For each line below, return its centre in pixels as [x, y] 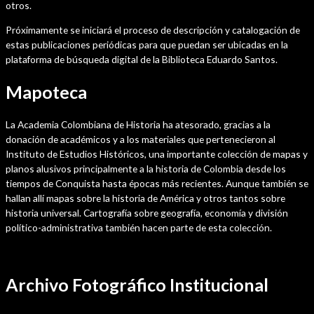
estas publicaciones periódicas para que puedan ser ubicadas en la [147, 44]
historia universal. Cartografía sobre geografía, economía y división [147, 213]
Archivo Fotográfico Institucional [137, 284]
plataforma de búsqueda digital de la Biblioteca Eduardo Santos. [142, 59]
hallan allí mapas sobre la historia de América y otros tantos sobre [145, 198]
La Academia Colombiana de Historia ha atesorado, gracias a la [138, 125]
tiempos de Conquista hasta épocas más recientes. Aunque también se [157, 184]
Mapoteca [46, 91]
